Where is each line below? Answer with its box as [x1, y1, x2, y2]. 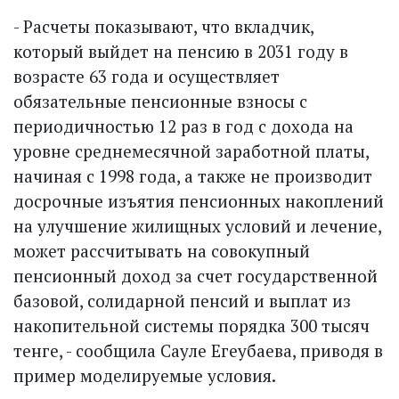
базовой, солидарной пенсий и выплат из [13, 289, 351, 312]
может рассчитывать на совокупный [13, 240, 310, 262]
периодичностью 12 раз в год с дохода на [13, 115, 354, 137]
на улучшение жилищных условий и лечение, [13, 215, 381, 237]
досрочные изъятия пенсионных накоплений [13, 190, 384, 212]
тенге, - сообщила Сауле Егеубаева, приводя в [13, 339, 383, 362]
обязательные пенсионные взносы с [13, 90, 307, 112]
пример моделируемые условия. [13, 364, 276, 387]
